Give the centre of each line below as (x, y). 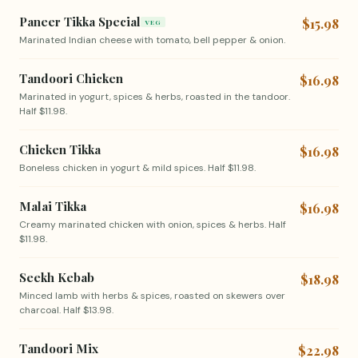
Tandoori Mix (59, 348)
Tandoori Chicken (71, 78)
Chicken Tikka (60, 149)
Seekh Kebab (57, 277)
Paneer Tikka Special (80, 22)
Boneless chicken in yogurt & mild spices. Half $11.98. (137, 168)
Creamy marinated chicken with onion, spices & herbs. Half (153, 225)
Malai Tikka (53, 206)
